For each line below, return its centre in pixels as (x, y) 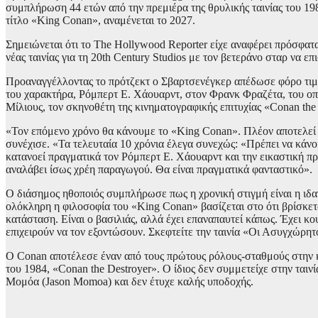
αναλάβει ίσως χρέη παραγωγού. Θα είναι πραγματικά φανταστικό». (159, 170)
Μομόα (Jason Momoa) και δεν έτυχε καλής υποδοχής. (130, 282)
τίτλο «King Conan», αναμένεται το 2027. (100, 21)
